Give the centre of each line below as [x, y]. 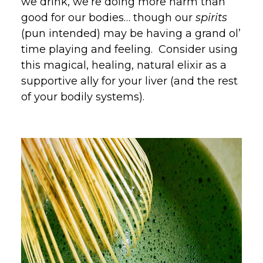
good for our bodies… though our [108, 17]
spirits [211, 17]
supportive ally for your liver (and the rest [129, 81]
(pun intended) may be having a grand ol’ [131, 33]
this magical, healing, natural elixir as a [124, 65]
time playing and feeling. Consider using [129, 49]
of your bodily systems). [83, 97]
